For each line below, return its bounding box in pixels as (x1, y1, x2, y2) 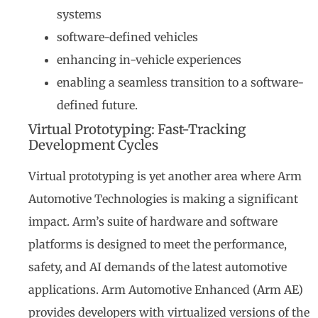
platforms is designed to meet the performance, (28, 237, 287, 252)
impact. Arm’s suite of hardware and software (28, 214, 278, 229)
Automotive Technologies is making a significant (28, 192, 298, 207)
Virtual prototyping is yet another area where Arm (28, 169, 302, 184)
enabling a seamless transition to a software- (57, 75, 304, 90)
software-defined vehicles (57, 30, 198, 45)
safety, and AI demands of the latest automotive (28, 260, 287, 275)
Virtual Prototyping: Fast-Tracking (28, 121, 246, 138)
